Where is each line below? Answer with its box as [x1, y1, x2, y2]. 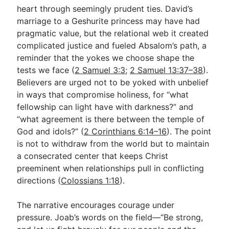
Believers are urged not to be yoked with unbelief [17, 77, 209, 87]
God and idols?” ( [17, 126, 84, 136]
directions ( [17, 175, 61, 186]
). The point [167, 126, 212, 136]
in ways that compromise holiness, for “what [17, 89, 189, 100]
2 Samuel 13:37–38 [130, 65, 203, 75]
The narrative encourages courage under [17, 200, 175, 210]
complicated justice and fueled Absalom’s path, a [17, 40, 207, 51]
